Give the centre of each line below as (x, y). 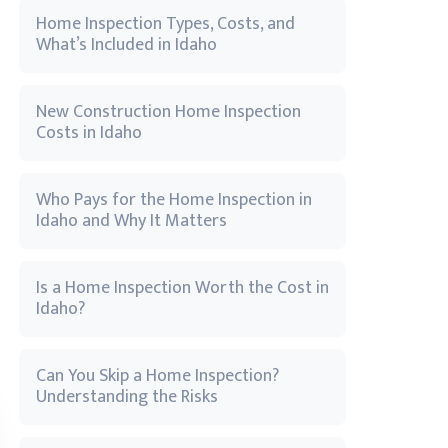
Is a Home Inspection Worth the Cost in (182, 288)
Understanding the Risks (127, 397)
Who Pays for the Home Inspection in (174, 200)
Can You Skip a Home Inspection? (157, 376)
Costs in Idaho (89, 133)
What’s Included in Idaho (126, 45)
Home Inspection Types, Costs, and (165, 24)
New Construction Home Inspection (168, 112)
